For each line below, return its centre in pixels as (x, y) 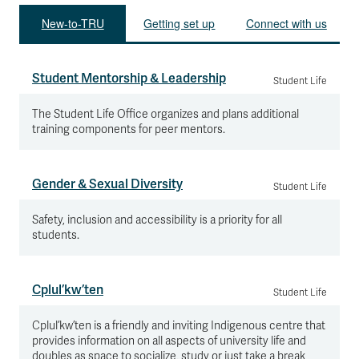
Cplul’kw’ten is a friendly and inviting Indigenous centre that (179, 326)
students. (56, 235)
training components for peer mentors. (129, 129)
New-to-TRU (73, 23)
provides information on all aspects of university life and (169, 341)
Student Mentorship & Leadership (129, 79)
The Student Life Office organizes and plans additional (165, 114)
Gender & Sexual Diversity (107, 184)
